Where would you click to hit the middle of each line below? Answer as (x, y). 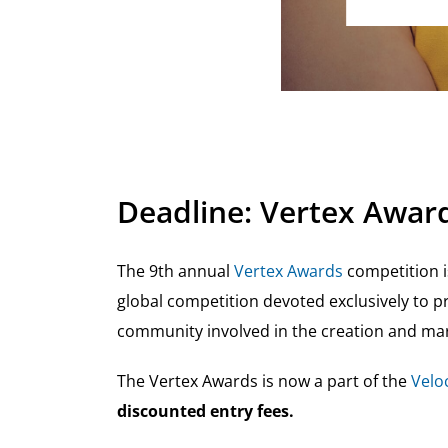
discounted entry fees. (205, 411)
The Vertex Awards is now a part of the (263, 381)
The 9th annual (175, 271)
